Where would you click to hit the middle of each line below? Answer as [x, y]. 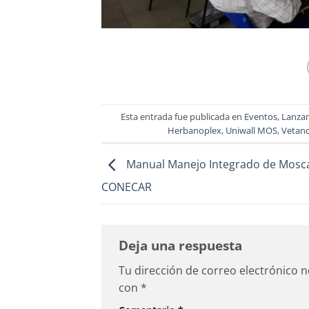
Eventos [261, 116]
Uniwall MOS [251, 130]
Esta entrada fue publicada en [183, 116]
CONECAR [127, 187]
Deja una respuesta [182, 245]
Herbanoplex [194, 130]
